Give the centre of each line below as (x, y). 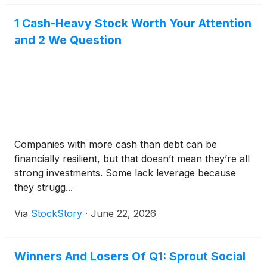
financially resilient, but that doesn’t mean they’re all (132, 159)
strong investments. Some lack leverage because (125, 173)
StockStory (57, 214)
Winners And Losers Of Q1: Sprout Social (130, 257)
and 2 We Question (68, 40)
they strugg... (44, 187)
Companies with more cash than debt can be (116, 145)
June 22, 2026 (123, 214)
